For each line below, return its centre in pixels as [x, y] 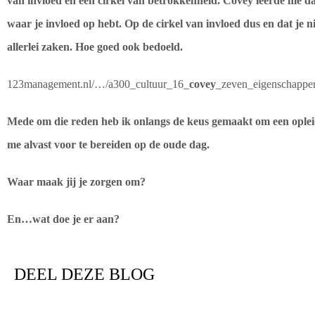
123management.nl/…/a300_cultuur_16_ [98, 84]
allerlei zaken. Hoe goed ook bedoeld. [96, 47]
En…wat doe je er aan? [63, 219]
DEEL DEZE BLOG [84, 274]
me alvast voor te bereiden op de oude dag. [110, 144]
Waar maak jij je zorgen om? [78, 182]
